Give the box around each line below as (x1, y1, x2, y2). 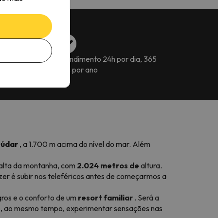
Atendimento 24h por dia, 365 (57, 54, 157, 64)
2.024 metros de (77, 160, 139, 170)
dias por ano (57, 64, 98, 74)
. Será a (133, 192, 159, 202)
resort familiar (78, 192, 133, 202)
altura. (139, 160, 162, 170)
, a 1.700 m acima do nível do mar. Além (18, 139, 150, 149)
